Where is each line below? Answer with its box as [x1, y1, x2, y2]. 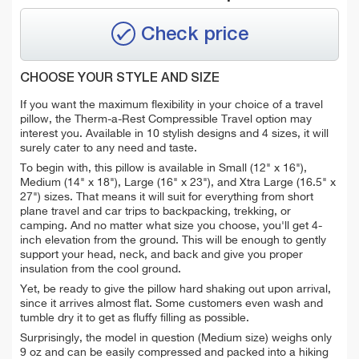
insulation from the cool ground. [20, 263, 181, 275]
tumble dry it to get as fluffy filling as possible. [20, 312, 249, 324]
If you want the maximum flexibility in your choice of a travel [20, 99, 323, 111]
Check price [140, 24, 248, 44]
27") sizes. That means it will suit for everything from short [20, 191, 313, 203]
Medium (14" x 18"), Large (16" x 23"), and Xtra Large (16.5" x [20, 176, 336, 188]
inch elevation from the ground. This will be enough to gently [20, 234, 326, 246]
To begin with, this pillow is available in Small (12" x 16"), [20, 162, 307, 174]
